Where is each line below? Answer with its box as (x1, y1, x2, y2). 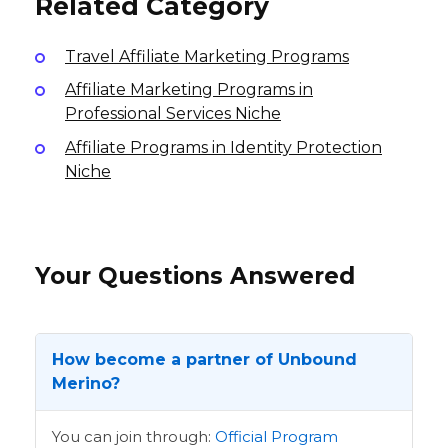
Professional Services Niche (65, 104, 281, 124)
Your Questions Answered (35, 262, 355, 291)
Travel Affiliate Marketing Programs (65, 46, 349, 66)
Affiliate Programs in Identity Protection (65, 137, 382, 157)
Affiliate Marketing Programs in (65, 80, 313, 100)
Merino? (52, 374, 120, 394)
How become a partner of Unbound (52, 350, 357, 370)
